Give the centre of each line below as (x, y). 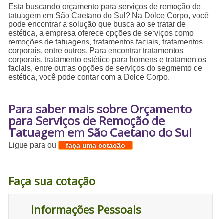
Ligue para (28, 145)
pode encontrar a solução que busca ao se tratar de (97, 24)
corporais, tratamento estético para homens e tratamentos (108, 60)
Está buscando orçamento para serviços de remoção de (105, 7)
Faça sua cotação (52, 181)
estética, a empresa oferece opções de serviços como (101, 33)
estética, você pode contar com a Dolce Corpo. (89, 77)
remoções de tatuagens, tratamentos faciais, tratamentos (106, 42)
